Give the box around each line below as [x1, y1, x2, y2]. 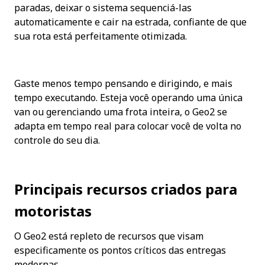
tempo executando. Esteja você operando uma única [14, 91, 243, 105]
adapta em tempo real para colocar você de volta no [14, 119, 241, 133]
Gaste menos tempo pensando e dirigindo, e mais [14, 77, 232, 91]
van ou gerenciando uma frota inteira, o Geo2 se [14, 105, 227, 119]
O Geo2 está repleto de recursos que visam [14, 230, 203, 243]
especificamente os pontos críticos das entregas [14, 244, 226, 257]
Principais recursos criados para [14, 179, 237, 199]
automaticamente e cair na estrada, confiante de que [14, 15, 247, 29]
